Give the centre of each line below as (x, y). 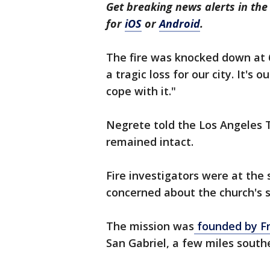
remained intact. (153, 142)
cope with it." (144, 91)
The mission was (150, 226)
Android (180, 24)
